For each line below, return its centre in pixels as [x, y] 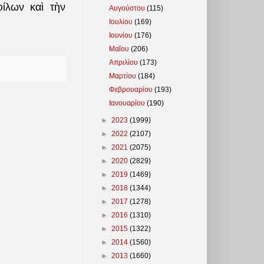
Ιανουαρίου [128, 103]
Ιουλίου [122, 22]
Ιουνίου [122, 35]
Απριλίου [125, 62]
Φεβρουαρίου [132, 89]
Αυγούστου [128, 8]
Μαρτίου [124, 76]
